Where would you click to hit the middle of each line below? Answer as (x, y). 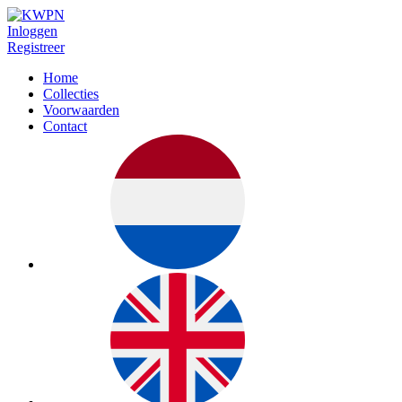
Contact (65, 126)
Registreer (36, 47)
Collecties (71, 94)
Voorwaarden (81, 110)
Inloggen (32, 31)
